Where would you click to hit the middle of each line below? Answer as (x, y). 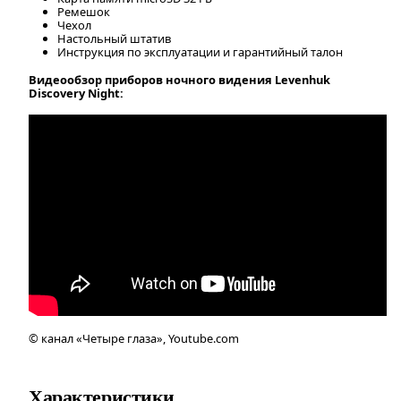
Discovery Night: (76, 93)
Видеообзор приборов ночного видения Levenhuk (179, 79)
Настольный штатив (114, 38)
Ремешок (84, 11)
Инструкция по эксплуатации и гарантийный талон (200, 51)
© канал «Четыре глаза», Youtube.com (134, 338)
